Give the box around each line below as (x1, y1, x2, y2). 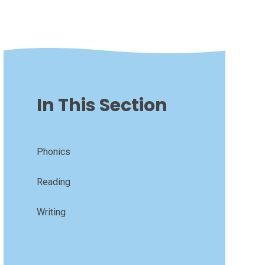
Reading (36, 176, 70, 188)
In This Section (36, 92, 167, 118)
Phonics (36, 146, 70, 157)
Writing (36, 206, 66, 218)
